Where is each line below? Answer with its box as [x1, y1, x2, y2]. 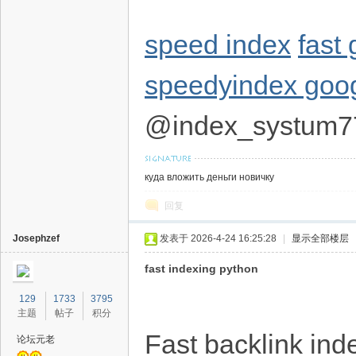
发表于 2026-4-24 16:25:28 [160, 233, 277, 244]
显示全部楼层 [292, 233, 349, 244]
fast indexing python [145, 262, 258, 275]
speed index [145, 29, 291, 60]
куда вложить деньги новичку [145, 172, 274, 183]
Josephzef [13, 233, 60, 244]
